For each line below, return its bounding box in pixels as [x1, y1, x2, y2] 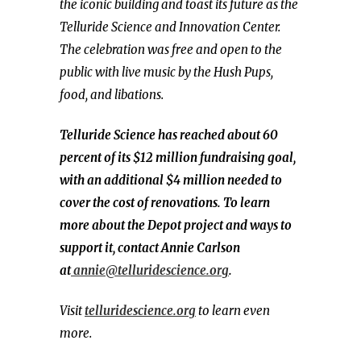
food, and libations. [60, 87, 164, 102]
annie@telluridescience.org [71, 263, 229, 278]
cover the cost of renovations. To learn [60, 195, 270, 210]
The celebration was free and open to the [60, 42, 282, 57]
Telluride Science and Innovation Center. [60, 19, 280, 35]
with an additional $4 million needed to [60, 172, 282, 188]
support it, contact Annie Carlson [60, 240, 240, 255]
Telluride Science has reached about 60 [60, 127, 278, 143]
